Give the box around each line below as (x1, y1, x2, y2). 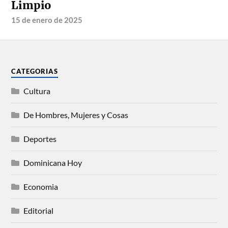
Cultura (23, 85, 51, 96)
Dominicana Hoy (23, 157, 82, 167)
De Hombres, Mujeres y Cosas (23, 109, 129, 120)
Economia (23, 181, 59, 191)
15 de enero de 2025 (11, 15, 83, 24)
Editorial (23, 205, 54, 215)
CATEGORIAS (11, 67, 59, 75)
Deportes (23, 133, 57, 144)
